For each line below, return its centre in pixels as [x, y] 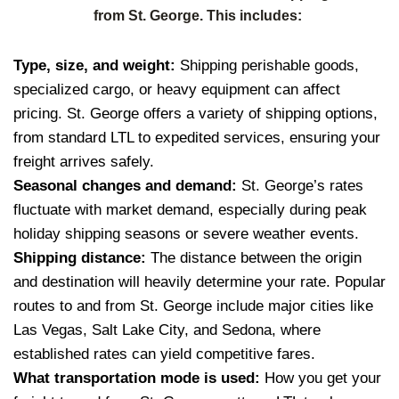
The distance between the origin [256, 257]
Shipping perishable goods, [269, 65]
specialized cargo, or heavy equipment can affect [177, 89]
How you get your [323, 378]
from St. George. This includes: [199, 15]
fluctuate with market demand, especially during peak [190, 209]
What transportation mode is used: [139, 378]
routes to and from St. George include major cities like [193, 305]
